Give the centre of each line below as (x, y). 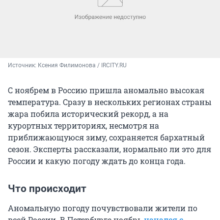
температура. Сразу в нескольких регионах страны (110, 102)
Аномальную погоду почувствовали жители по (103, 208)
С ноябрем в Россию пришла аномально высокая (106, 90)
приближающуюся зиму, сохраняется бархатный (106, 137)
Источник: (23, 65)
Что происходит (47, 188)
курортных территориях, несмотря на (83, 125)
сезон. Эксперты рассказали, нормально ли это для (110, 149)
